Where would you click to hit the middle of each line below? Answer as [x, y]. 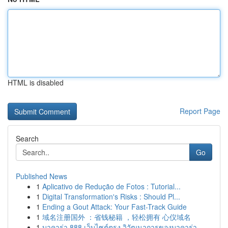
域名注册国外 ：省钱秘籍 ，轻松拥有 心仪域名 [117, 217]
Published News [41, 176]
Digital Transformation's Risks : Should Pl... [111, 196]
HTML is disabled [36, 82]
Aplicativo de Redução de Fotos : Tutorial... [111, 186]
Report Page [200, 111]
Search [27, 138]
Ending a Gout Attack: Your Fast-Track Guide [115, 207]
